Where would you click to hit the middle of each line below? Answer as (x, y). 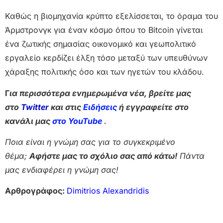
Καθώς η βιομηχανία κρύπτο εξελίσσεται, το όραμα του (111, 16)
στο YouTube (78, 121)
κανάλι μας (29, 121)
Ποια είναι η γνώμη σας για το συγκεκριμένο (90, 142)
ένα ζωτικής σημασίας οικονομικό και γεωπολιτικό (101, 44)
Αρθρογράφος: (36, 191)
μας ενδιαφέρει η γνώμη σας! (62, 170)
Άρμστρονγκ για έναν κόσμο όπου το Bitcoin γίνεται (104, 30)
